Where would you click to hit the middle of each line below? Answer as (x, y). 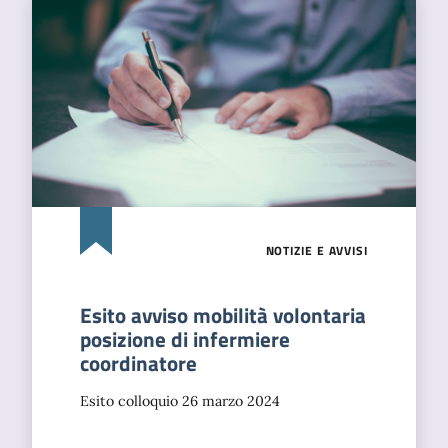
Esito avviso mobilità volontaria (223, 315)
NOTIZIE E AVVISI (316, 250)
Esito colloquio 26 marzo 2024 (180, 401)
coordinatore (138, 363)
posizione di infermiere (185, 339)
